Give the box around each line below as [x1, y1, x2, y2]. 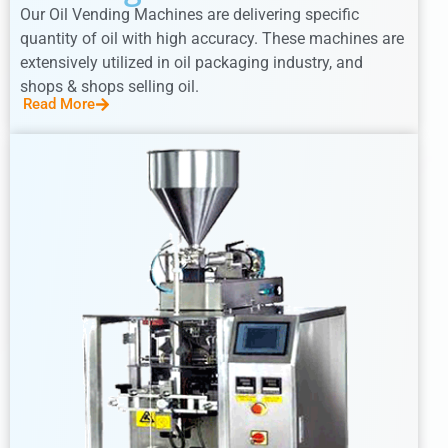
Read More [23, 94, 95, 113]
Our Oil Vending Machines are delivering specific [20, 4, 359, 24]
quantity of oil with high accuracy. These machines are [20, 28, 404, 48]
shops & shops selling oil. [20, 76, 199, 96]
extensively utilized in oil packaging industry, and [20, 52, 363, 72]
